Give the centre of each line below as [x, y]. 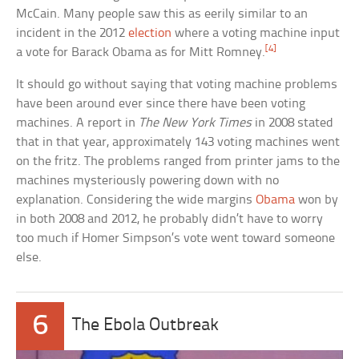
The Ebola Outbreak [146, 325]
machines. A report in [78, 123]
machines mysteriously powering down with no [148, 180]
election [150, 33]
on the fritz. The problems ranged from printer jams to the [178, 161]
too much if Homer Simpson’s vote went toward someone [176, 238]
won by [317, 200]
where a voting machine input [256, 33]
